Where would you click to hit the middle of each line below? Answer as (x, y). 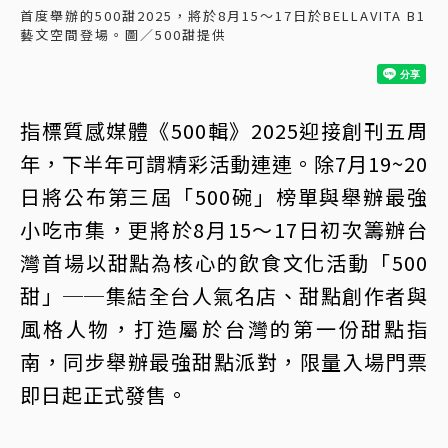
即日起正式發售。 (104, 394)
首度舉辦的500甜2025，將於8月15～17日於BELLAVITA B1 (223, 15)
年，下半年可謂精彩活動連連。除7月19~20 (224, 163)
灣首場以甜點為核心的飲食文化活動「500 (224, 262)
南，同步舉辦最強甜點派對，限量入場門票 (224, 361)
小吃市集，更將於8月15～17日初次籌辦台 (224, 229)
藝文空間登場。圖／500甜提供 (123, 34)
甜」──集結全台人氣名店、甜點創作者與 (224, 295)
